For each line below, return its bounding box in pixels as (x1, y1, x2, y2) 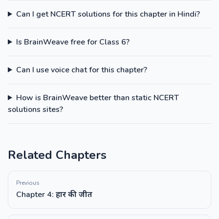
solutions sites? (8, 104, 63, 115)
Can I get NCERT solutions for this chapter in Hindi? (16, 9, 200, 20)
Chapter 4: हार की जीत (16, 189, 92, 200)
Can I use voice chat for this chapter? (16, 65, 147, 75)
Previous (16, 179, 40, 187)
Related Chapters (8, 147, 107, 163)
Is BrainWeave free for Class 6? (16, 37, 130, 47)
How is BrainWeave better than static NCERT (16, 92, 179, 103)
